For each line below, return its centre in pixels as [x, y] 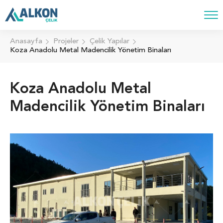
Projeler [66, 42]
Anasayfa [26, 42]
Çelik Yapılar [110, 42]
